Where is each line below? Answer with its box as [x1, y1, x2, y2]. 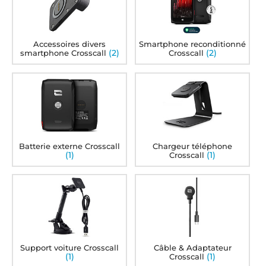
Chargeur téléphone [153, 141, 233, 151]
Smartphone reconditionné [139, 39, 246, 49]
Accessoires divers [33, 39, 106, 49]
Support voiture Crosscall [20, 243, 119, 253]
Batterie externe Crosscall [19, 141, 121, 151]
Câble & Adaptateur [153, 243, 232, 253]
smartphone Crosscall [20, 47, 106, 58]
